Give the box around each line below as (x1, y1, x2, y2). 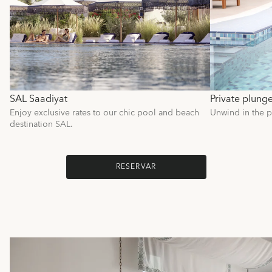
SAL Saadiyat (10, 90, 67, 107)
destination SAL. (10, 117, 73, 132)
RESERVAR (115, 160, 157, 173)
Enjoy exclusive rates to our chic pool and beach (10, 106, 199, 120)
